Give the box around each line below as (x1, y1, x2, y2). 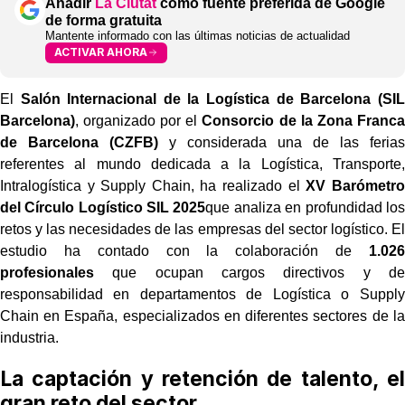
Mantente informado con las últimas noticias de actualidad (45, 28, 350, 42)
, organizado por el (75, 112, 202, 128)
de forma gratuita (45, 12, 162, 28)
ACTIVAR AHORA (54, 45, 147, 60)
